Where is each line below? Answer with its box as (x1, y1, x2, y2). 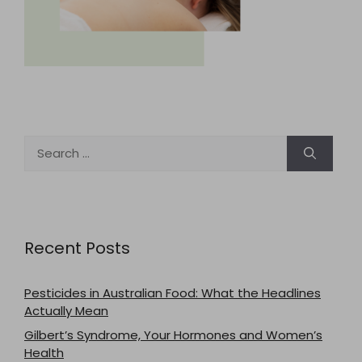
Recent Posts (24, 237, 130, 259)
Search (23, 135, 65, 152)
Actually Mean (24, 302, 108, 319)
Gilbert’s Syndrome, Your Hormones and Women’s (24, 326, 322, 343)
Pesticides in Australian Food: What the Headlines (24, 284, 321, 301)
